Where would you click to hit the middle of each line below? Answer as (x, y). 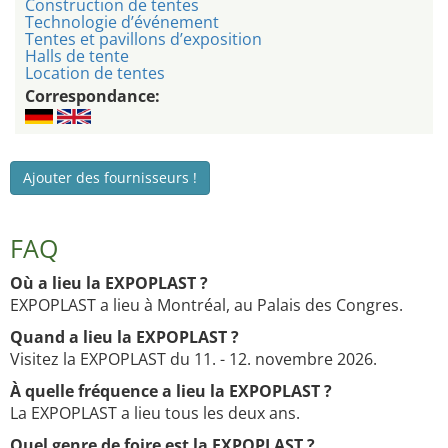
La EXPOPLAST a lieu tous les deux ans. (155, 413)
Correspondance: (92, 96)
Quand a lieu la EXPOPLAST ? (124, 337)
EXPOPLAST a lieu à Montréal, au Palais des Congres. (206, 305)
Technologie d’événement (122, 22)
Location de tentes (95, 73)
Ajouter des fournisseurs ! (110, 178)
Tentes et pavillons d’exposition (143, 39)
